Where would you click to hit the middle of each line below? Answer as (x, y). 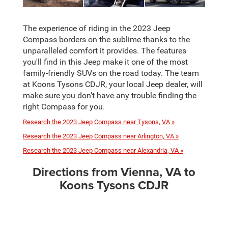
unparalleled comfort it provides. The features (105, 51)
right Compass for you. (64, 107)
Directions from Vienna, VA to (114, 172)
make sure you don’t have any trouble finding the (110, 95)
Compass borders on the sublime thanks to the (106, 39)
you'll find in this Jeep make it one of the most (105, 62)
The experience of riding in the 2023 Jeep (97, 28)
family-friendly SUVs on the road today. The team (111, 73)
